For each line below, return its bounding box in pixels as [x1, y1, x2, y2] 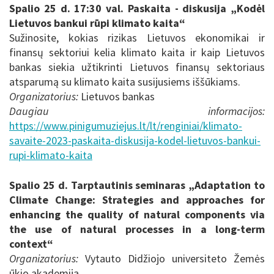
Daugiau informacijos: [9, 104, 265, 119]
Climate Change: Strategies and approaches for [9, 192, 265, 207]
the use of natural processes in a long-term [9, 221, 265, 236]
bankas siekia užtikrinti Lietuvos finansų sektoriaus [9, 60, 265, 75]
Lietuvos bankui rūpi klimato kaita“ [9, 16, 185, 31]
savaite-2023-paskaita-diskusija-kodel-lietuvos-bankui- [9, 133, 261, 148]
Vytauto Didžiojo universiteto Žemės [78, 251, 265, 265]
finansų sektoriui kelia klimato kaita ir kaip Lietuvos [9, 45, 265, 60]
